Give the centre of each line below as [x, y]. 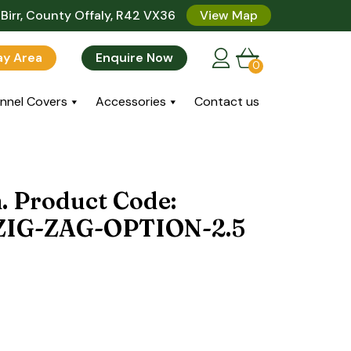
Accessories [131, 101]
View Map [229, 15]
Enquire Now [135, 57]
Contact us [227, 101]
